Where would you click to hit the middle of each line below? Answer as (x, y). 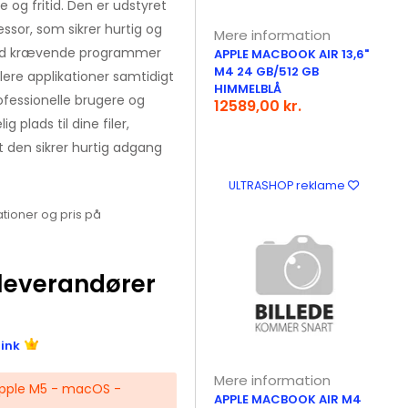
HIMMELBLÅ (248, 89)
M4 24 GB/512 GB (267, 71)
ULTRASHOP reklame (289, 185)
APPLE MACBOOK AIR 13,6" (292, 54)
